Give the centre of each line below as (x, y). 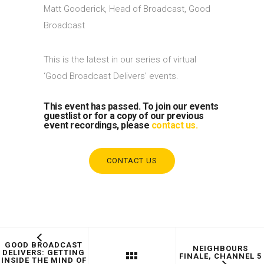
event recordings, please (98, 125)
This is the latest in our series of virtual (120, 59)
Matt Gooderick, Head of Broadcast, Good (127, 9)
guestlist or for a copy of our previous (124, 115)
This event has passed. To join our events (131, 106)
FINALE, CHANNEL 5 (220, 256)
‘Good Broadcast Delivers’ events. (111, 76)
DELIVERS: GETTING (44, 252)
